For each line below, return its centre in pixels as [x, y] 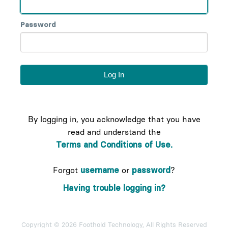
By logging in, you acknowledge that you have [114, 119]
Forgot [67, 170]
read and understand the [114, 132]
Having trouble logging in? [114, 188]
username [100, 170]
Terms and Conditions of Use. [114, 145]
